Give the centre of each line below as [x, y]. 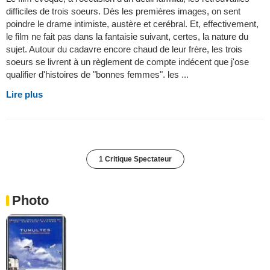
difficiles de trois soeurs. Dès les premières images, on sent [123, 11]
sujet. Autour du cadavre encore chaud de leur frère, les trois [124, 49]
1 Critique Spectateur [135, 159]
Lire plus [24, 95]
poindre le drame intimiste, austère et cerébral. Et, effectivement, [132, 24]
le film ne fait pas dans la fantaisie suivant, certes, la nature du [127, 37]
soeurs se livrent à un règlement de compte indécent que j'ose [127, 62]
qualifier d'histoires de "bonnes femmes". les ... [97, 75]
